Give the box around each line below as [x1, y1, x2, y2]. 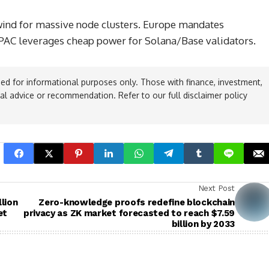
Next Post [198, 184, 235, 193]
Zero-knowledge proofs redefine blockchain [38, 197, 235, 208]
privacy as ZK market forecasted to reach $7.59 [23, 208, 235, 219]
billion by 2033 [171, 219, 235, 230]
